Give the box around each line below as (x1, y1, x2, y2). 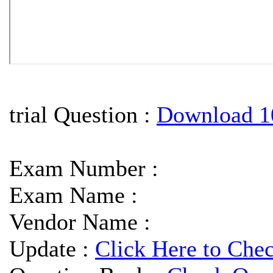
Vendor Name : (9, 208, 151, 235)
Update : (9, 235, 95, 261)
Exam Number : (9, 155, 158, 181)
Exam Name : (9, 182, 138, 208)
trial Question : (9, 101, 157, 127)
